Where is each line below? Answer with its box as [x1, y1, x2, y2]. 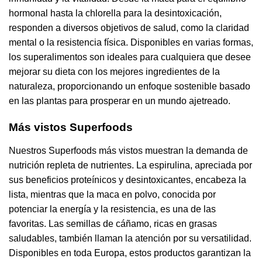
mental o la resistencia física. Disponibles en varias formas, [9, 37, 253, 48]
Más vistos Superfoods [9, 121, 133, 134]
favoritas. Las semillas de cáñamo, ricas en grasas [9, 219, 217, 229]
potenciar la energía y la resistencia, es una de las [9, 204, 216, 215]
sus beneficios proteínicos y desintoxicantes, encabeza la [9, 175, 246, 185]
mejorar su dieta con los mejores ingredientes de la [9, 67, 220, 77]
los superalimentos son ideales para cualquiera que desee [9, 52, 251, 63]
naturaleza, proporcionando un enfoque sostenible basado [9, 81, 250, 92]
